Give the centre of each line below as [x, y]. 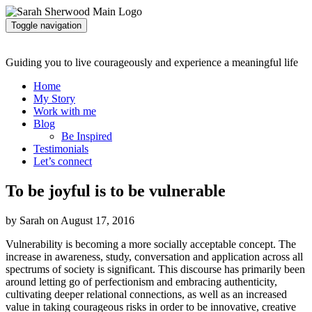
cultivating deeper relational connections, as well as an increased [146, 294]
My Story [54, 99]
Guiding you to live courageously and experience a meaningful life [152, 62]
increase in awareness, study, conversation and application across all [154, 256]
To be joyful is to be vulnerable [116, 190]
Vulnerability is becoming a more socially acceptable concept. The [151, 244]
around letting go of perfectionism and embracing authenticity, [141, 281]
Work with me [65, 111]
